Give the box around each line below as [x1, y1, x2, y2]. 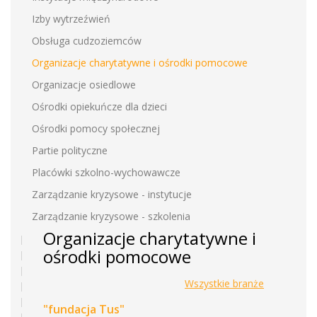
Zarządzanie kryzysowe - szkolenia [32, 209, 190, 223]
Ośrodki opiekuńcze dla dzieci [32, 100, 167, 113]
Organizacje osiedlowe [32, 78, 136, 91]
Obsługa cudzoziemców [32, 34, 142, 47]
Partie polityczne [32, 144, 108, 157]
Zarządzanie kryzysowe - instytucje [32, 188, 192, 201]
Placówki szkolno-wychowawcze [32, 166, 180, 179]
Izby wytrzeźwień [32, 12, 110, 25]
